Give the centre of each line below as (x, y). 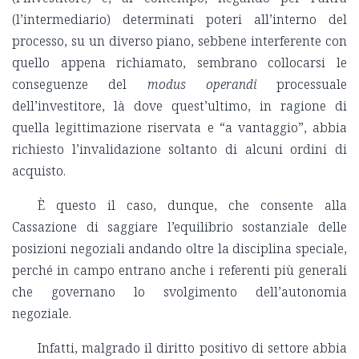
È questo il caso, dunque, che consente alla (192, 206)
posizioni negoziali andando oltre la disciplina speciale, (179, 249)
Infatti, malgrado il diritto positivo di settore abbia (192, 348)
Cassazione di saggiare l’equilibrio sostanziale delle (179, 227)
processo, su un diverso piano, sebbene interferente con (179, 41)
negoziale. (42, 314)
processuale (301, 85)
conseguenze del (80, 85)
